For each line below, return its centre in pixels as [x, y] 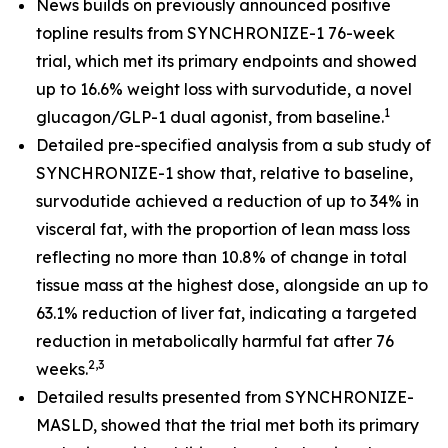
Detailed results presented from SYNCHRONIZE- [225, 397]
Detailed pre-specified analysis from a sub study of [233, 145]
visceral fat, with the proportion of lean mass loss [223, 229]
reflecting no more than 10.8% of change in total [221, 257]
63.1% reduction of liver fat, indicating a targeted [226, 313]
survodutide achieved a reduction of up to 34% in [227, 201]
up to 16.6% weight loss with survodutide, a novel [224, 89]
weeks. [62, 369]
